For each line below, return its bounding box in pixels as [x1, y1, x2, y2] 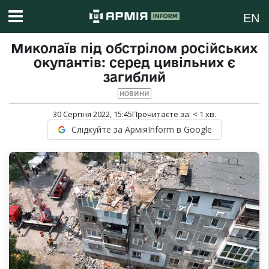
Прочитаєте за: [131, 109, 193, 120]
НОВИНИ [119, 90, 150, 98]
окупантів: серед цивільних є [33, 55, 235, 70]
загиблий [103, 70, 166, 85]
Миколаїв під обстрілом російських [11, 41, 258, 56]
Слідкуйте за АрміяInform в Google [71, 124, 212, 136]
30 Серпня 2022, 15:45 [52, 109, 132, 120]
